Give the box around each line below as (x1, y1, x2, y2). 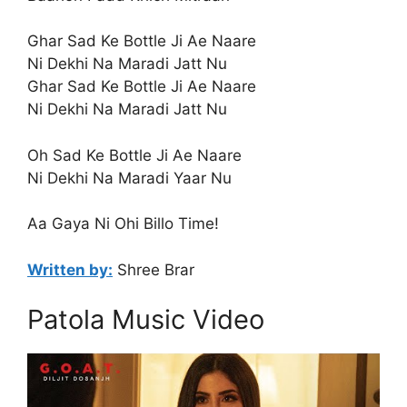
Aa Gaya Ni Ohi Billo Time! (27, 214, 219, 233)
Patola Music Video (27, 303, 264, 335)
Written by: (27, 260, 113, 279)
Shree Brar (113, 260, 194, 279)
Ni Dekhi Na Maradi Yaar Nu (27, 168, 232, 187)
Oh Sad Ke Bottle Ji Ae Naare (27, 145, 242, 164)
